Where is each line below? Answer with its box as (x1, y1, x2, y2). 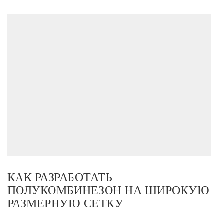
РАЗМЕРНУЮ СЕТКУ (7, 197, 124, 210)
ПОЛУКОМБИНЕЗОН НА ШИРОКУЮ (7, 183, 210, 197)
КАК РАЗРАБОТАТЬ (7, 170, 113, 183)
